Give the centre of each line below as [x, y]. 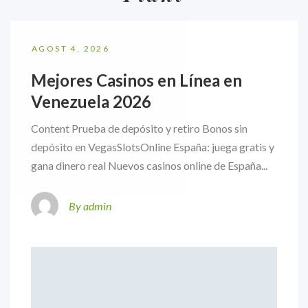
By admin [90, 206]
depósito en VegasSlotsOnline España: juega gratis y [153, 147]
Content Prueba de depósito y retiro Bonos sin [139, 129]
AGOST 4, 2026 [71, 49]
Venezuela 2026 [91, 102]
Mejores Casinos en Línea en [136, 80]
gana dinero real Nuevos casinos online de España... [149, 166]
